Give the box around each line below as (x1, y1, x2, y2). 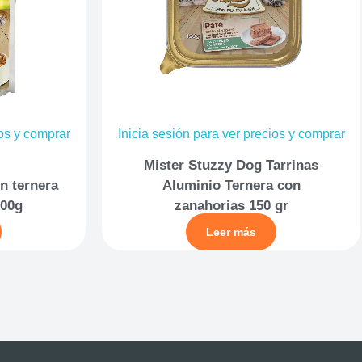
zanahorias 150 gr (174, 197, 288, 213)
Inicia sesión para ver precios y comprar (117, 127, 345, 141)
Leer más (206, 225, 256, 238)
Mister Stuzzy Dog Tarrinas (144, 157, 318, 173)
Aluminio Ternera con (162, 177, 301, 193)
